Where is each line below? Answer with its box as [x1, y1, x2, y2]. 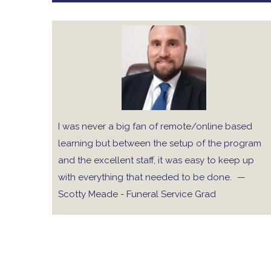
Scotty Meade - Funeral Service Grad [58, 189, 216, 200]
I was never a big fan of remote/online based [58, 121, 252, 132]
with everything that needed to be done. [58, 172, 234, 183]
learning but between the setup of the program [58, 138, 261, 149]
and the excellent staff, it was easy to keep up [58, 155, 254, 166]
